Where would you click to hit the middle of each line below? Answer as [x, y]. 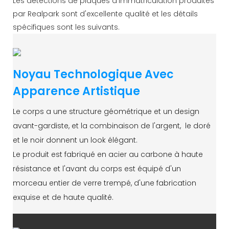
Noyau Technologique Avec [93, 74]
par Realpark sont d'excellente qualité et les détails [105, 14]
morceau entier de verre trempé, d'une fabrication [105, 183]
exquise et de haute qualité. [63, 197]
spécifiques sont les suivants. [66, 27]
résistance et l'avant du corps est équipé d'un [97, 168]
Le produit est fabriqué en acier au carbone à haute [108, 154]
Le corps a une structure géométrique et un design [106, 111]
